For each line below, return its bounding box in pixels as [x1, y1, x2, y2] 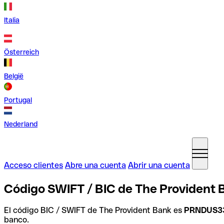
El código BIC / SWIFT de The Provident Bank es [4, 205, 184, 215]
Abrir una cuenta [128, 160, 190, 170]
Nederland [4, 120, 37, 128]
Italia [4, 16, 19, 24]
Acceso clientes [4, 160, 63, 170]
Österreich [4, 48, 39, 56]
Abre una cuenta [65, 160, 126, 170]
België [4, 72, 23, 80]
